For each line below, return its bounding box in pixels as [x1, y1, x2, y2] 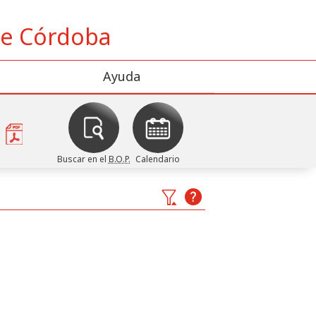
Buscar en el [56, 153, 109, 165]
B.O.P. [108, 153, 130, 165]
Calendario [135, 153, 181, 165]
